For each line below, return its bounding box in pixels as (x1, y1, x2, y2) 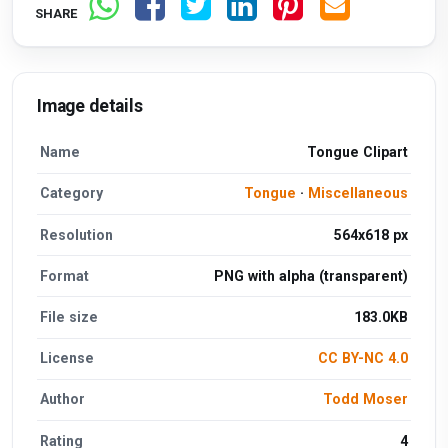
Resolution (40, 226, 114, 243)
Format (40, 267, 90, 284)
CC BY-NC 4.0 (317, 350, 408, 367)
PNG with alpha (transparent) (213, 267, 408, 284)
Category (40, 185, 104, 202)
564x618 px (333, 226, 408, 243)
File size (40, 309, 99, 326)
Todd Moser (322, 391, 408, 408)
